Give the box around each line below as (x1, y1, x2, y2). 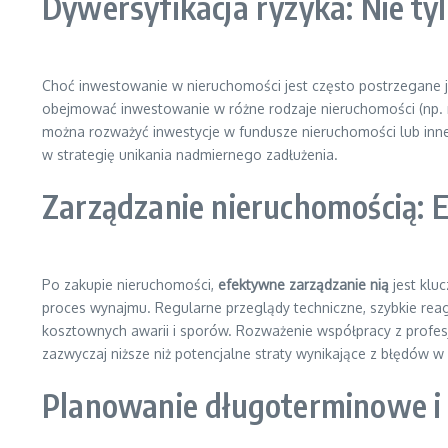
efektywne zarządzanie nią (218, 276, 389, 293)
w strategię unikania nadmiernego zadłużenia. (42, 146, 338, 163)
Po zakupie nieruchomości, (42, 276, 218, 293)
